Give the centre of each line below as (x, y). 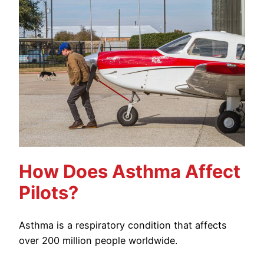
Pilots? (49, 193)
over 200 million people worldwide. (98, 241)
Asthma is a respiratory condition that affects (123, 225)
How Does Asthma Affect (130, 171)
